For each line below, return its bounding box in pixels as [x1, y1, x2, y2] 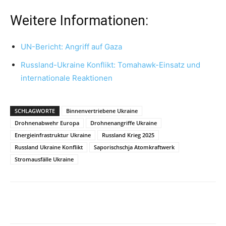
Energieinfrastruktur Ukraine [15, 131, 91, 139]
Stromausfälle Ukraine [15, 155, 74, 163]
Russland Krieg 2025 [102, 131, 154, 139]
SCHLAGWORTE [15, 106, 55, 115]
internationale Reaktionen [21, 73, 112, 83]
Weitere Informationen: [10, 12, 148, 29]
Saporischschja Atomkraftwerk [94, 143, 175, 151]
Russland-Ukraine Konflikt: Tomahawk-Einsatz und [21, 60, 200, 70]
